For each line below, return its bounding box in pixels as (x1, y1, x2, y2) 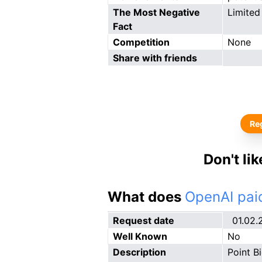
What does (108, 188, 185, 205)
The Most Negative (113, 6, 200, 18)
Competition (113, 36, 170, 48)
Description (113, 246, 166, 258)
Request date (113, 215, 174, 226)
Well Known (113, 230, 167, 242)
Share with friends (113, 52, 197, 64)
